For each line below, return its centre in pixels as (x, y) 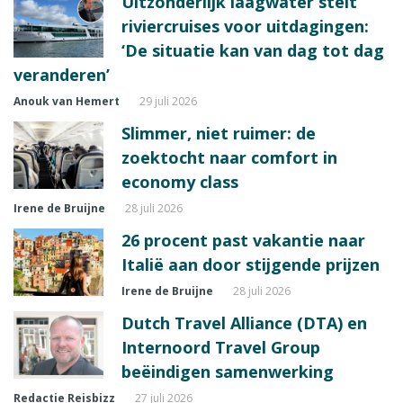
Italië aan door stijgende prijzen (251, 264)
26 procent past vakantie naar (243, 240)
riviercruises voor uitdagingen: (245, 26)
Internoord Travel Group (221, 347)
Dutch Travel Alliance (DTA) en (244, 322)
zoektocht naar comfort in (229, 157)
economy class (180, 181)
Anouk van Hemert (67, 101)
